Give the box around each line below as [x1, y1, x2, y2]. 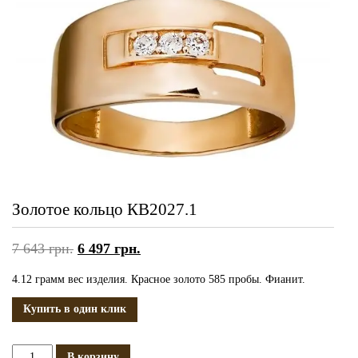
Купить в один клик [23, 303, 126, 316]
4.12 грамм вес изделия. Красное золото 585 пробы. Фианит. [12, 272, 305, 285]
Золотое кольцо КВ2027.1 [12, 199, 197, 219]
